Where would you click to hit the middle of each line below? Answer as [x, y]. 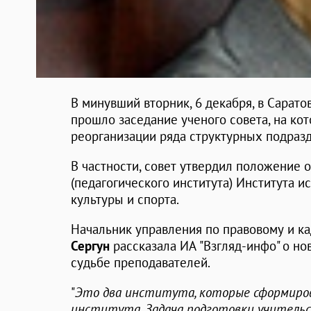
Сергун [90, 246]
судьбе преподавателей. [141, 263]
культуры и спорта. [125, 200]
